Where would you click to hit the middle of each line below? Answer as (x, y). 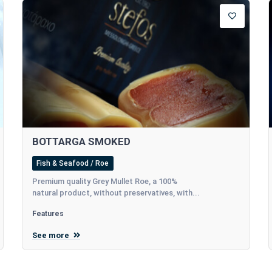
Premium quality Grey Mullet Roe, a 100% (104, 181)
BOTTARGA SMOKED (81, 141)
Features (48, 213)
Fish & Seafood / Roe (73, 163)
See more (51, 235)
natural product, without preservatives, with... (116, 192)
